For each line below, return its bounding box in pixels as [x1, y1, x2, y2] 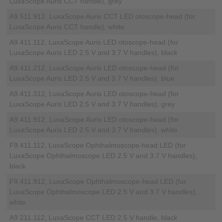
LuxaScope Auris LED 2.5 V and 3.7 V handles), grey [9, 100, 175, 109]
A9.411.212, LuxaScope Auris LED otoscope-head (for [9, 64, 179, 72]
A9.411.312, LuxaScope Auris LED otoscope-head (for [9, 90, 179, 98]
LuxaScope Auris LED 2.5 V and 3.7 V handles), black [9, 49, 178, 57]
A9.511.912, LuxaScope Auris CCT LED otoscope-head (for [9, 12, 196, 21]
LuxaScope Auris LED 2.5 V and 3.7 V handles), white [9, 126, 178, 134]
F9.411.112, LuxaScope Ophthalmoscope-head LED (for [9, 141, 186, 150]
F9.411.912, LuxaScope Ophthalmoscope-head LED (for [9, 177, 187, 186]
